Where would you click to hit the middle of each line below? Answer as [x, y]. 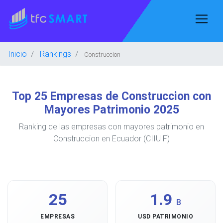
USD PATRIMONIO [166, 216]
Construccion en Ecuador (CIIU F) [111, 138]
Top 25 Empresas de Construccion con [111, 96]
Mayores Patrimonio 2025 [111, 110]
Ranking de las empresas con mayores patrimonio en [111, 126]
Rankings [56, 54]
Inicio [17, 54]
